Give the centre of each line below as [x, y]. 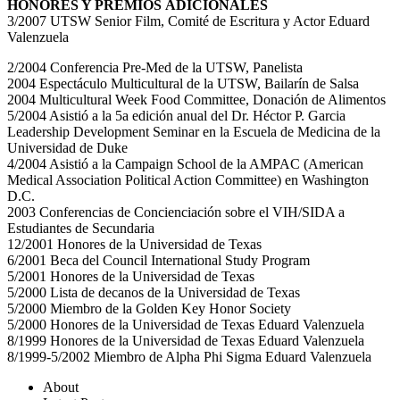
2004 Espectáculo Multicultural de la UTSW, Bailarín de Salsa [183, 84]
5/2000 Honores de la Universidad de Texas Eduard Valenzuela [186, 325]
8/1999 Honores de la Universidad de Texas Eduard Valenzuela [186, 341]
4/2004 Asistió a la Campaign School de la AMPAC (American [185, 164]
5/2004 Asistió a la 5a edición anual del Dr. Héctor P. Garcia [176, 116]
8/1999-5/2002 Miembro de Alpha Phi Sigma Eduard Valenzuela [189, 357]
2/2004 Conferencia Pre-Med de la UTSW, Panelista [155, 68]
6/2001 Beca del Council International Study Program [158, 261]
